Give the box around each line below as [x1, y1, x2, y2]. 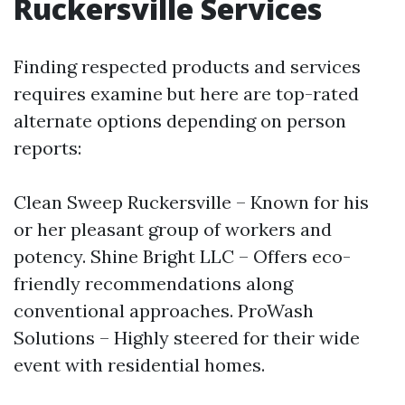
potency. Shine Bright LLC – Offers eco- [14, 245, 351, 268]
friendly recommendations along [14, 272, 293, 295]
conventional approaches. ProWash [14, 299, 314, 322]
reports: [14, 137, 81, 159]
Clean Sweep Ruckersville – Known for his [14, 191, 369, 213]
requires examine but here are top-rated [14, 82, 359, 105]
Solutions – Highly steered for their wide [14, 326, 360, 349]
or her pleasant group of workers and [14, 218, 332, 240]
